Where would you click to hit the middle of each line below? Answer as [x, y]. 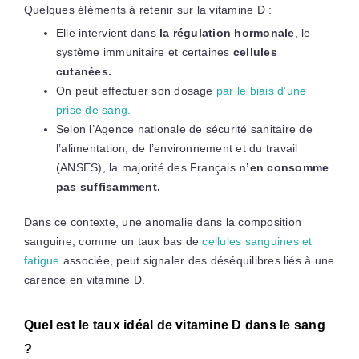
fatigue [42, 260]
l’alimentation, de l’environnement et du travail [177, 148]
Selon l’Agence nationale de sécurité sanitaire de [184, 129]
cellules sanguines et [257, 241]
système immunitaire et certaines [144, 52]
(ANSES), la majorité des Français [147, 167]
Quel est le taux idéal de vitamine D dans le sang [174, 325]
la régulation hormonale [227, 32]
